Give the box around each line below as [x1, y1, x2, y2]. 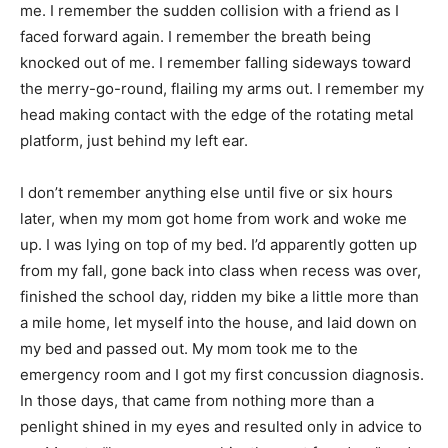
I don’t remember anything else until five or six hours [20, 182, 393, 202]
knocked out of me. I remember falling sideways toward [20, 52, 411, 72]
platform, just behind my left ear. [20, 130, 248, 150]
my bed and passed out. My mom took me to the [20, 338, 358, 358]
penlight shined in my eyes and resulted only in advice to [20, 416, 422, 436]
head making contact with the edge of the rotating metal [20, 104, 414, 124]
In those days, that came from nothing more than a [20, 390, 374, 410]
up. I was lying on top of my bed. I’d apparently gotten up [20, 234, 417, 254]
